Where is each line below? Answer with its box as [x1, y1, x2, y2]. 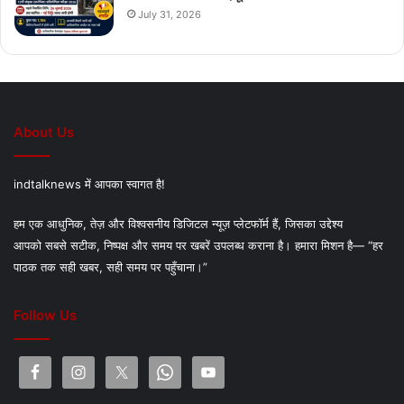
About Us [14, 123, 74, 141]
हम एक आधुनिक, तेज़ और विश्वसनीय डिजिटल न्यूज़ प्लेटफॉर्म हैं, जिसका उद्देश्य [14, 216, 343, 231]
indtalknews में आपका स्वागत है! [14, 176, 165, 191]
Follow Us [14, 306, 77, 324]
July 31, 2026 [138, 7, 201, 21]
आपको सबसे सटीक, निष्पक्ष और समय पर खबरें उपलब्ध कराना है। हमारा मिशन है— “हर [14, 237, 383, 252]
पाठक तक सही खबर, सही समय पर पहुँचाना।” [14, 259, 207, 274]
